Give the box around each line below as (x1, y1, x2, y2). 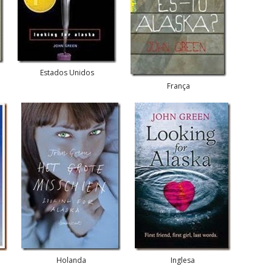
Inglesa (171, 254, 195, 265)
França (167, 81, 190, 91)
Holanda (56, 254, 86, 265)
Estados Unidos (40, 67, 94, 78)
